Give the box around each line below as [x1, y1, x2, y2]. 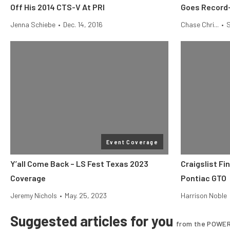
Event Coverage [106, 138, 158, 145]
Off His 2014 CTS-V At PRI [10, 2, 105, 12]
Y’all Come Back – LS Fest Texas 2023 [10, 159, 148, 168]
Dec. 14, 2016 [63, 20, 103, 29]
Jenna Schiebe [10, 20, 55, 29]
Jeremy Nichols [10, 191, 57, 200]
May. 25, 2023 [65, 191, 107, 200]
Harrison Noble [181, 191, 227, 200]
